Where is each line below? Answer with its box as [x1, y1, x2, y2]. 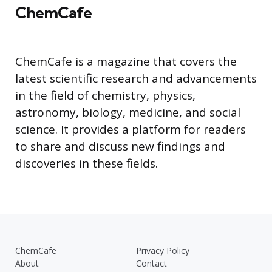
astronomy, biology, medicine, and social [15, 104, 240, 120]
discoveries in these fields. [15, 155, 158, 171]
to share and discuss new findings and [15, 138, 225, 154]
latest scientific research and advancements [15, 70, 257, 86]
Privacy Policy [136, 244, 189, 256]
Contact [136, 257, 167, 269]
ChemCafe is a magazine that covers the [15, 53, 237, 69]
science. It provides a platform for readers [15, 121, 246, 137]
